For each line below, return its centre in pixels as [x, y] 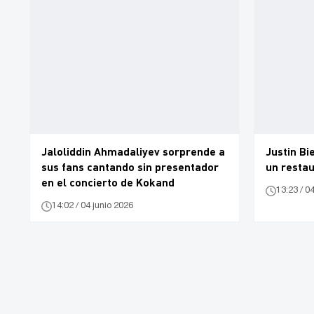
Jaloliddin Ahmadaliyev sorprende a [133, 151]
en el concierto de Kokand [108, 182]
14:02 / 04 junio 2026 [93, 206]
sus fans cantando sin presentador [130, 166]
